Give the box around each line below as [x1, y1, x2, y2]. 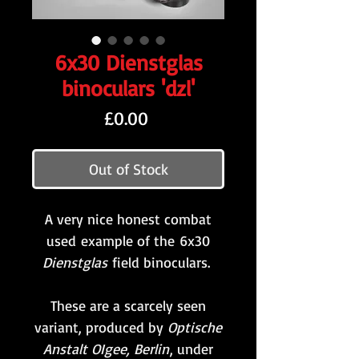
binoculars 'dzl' [62, 75, 195, 103]
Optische [167, 318, 222, 337]
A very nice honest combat [45, 210, 212, 228]
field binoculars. [107, 253, 215, 272]
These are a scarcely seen [50, 296, 206, 315]
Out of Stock [88, 159, 168, 179]
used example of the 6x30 [46, 232, 210, 250]
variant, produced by [34, 318, 167, 337]
